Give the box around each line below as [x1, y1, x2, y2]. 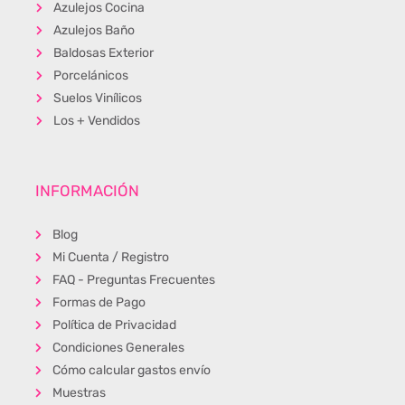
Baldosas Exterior [52, 45, 154, 61]
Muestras [52, 385, 106, 400]
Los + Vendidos [52, 113, 140, 128]
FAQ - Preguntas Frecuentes [52, 272, 215, 287]
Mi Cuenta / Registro [52, 250, 169, 265]
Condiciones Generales [52, 340, 184, 355]
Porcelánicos [52, 68, 128, 83]
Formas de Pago [52, 295, 146, 310]
